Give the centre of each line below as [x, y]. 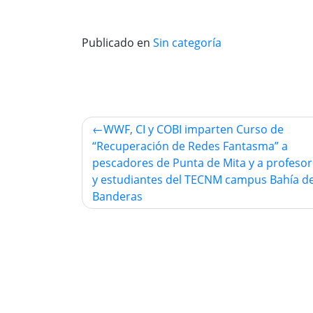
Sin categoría [187, 42]
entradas [128, 182]
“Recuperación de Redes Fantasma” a [190, 146]
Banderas [117, 196]
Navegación [142, 129]
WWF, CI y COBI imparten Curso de [194, 129]
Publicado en [117, 42]
